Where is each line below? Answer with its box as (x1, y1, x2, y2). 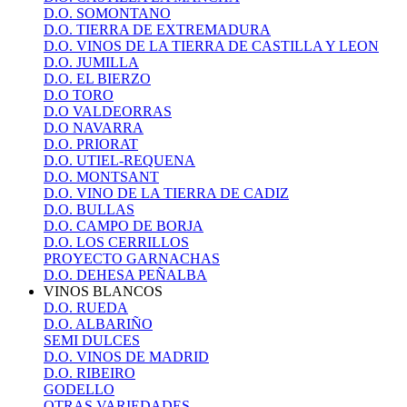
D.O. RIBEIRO (44, 365, 135, 381)
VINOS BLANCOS (44, 283, 163, 299)
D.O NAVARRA (44, 120, 144, 135)
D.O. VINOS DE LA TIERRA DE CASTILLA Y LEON (44, 38, 379, 54)
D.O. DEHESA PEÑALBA (44, 267, 207, 283)
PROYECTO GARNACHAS (44, 251, 220, 266)
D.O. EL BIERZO (44, 71, 151, 86)
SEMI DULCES (44, 333, 140, 348)
